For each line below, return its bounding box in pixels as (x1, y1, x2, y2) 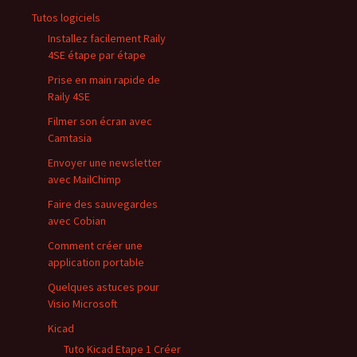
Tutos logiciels (32, 10, 100, 25)
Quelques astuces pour (48, 280, 159, 294)
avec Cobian (48, 214, 106, 228)
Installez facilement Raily (48, 31, 166, 45)
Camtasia (48, 131, 92, 145)
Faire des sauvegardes (48, 197, 158, 211)
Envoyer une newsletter (48, 155, 162, 170)
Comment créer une (48, 238, 143, 253)
